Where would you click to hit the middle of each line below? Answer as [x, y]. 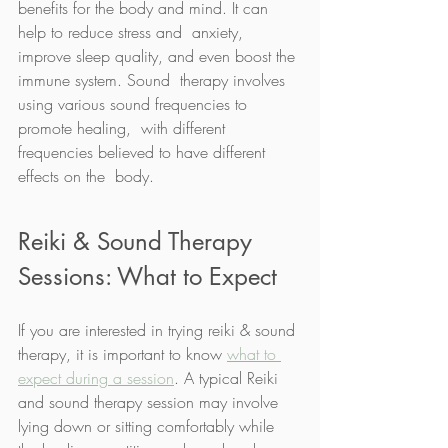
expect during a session [96, 377]
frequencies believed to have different [144, 151]
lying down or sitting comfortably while [148, 425]
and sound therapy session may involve [150, 401]
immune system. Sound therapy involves [154, 79]
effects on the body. [91, 175]
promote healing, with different [124, 127]
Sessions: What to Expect [147, 276]
